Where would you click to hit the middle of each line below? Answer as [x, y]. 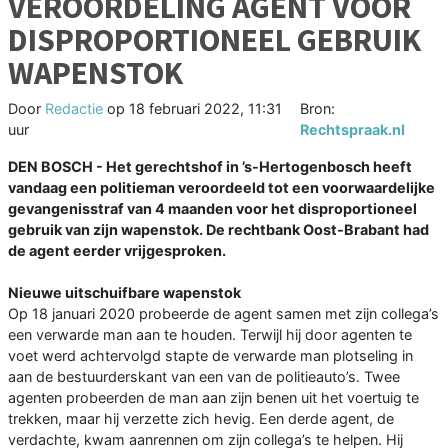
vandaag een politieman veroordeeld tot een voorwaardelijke [221, 188]
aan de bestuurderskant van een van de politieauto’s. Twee [204, 377]
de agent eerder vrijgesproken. [117, 251]
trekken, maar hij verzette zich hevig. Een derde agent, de [201, 419]
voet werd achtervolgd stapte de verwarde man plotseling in [210, 356]
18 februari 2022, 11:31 [205, 109]
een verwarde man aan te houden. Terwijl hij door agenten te [210, 335]
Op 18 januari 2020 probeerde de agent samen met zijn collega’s [223, 314]
